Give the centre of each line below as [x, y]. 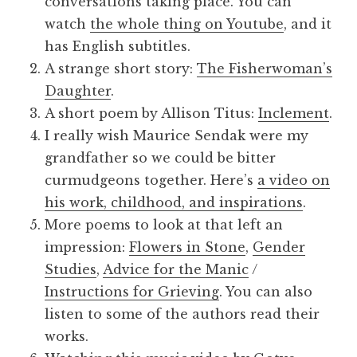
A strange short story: [121, 69]
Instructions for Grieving [132, 292]
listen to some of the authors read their [182, 314]
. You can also [266, 292]
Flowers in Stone [187, 247]
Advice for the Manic [176, 269]
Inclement [294, 113]
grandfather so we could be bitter [160, 158]
